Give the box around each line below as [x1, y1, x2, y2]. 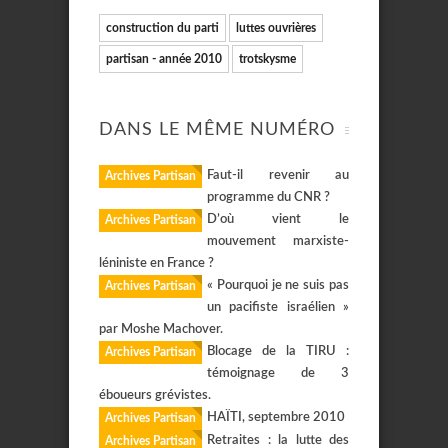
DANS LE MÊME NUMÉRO [99, 121, 335, 139]
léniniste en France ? [99, 257, 214, 270]
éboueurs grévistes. [99, 389, 211, 402]
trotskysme [239, 53, 296, 65]
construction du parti [106, 22, 219, 34]
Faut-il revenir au [207, 169, 349, 182]
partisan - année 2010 [106, 53, 222, 65]
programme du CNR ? [207, 191, 330, 204]
